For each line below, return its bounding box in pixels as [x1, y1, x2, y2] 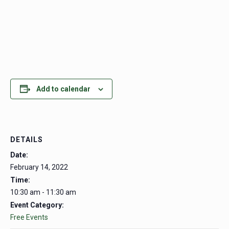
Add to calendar [36, 85, 90, 93]
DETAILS [10, 135, 43, 144]
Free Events [10, 213, 48, 221]
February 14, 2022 [10, 163, 68, 171]
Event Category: [10, 200, 64, 209]
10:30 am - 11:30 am [10, 188, 76, 196]
